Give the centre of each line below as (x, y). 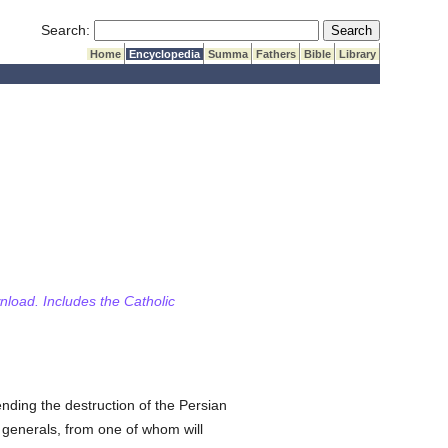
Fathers (276, 54)
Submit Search (369, 29)
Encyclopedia (165, 54)
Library (358, 54)
